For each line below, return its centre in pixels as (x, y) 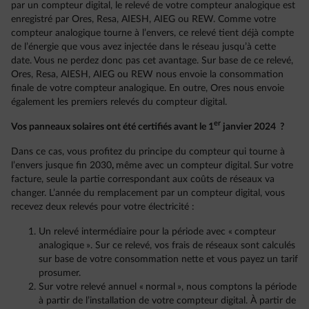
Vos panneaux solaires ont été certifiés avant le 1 (112, 127)
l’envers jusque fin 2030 (61, 165)
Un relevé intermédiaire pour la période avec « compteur (157, 231)
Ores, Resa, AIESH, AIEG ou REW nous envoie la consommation (147, 74)
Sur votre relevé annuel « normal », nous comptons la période (168, 287)
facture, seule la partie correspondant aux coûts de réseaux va (143, 179)
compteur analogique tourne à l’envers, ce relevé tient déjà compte (152, 33)
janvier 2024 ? (253, 127)
